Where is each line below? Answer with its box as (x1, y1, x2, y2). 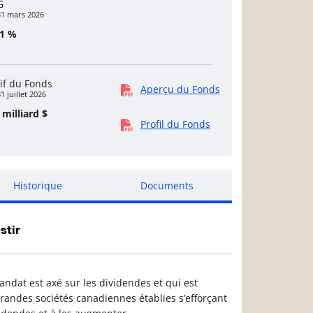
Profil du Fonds (140, 117, 210, 131)
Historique (13, 179, 62, 192)
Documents (140, 179, 194, 192)
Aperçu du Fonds (140, 82, 220, 96)
